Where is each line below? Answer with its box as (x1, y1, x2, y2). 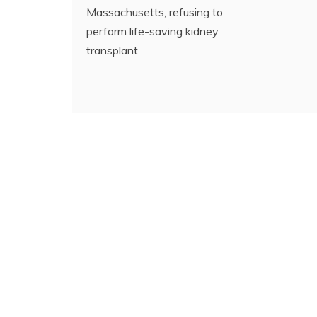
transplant (86, 42, 138, 57)
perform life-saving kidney (86, 23, 219, 38)
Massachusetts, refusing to (86, 4, 223, 19)
